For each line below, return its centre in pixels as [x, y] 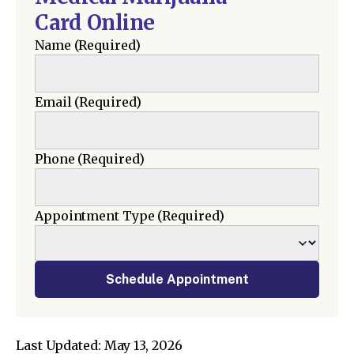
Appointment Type [95, 216]
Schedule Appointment [177, 279]
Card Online [95, 23]
